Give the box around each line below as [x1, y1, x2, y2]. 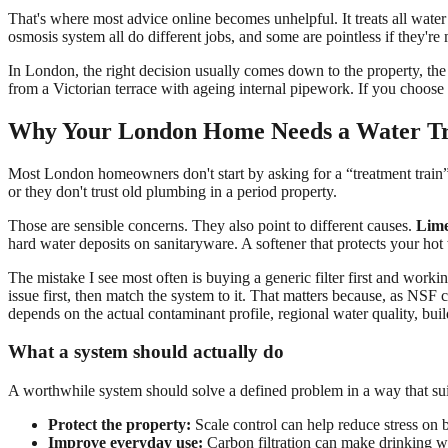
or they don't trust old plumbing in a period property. [8, 182, 337, 200]
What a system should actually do [8, 341, 284, 363]
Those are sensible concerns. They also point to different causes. [8, 216, 416, 234]
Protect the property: [48, 416, 191, 434]
